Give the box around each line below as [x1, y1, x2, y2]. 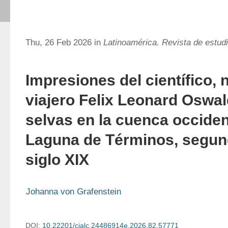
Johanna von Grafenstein [26, 187, 121, 196]
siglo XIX [25, 151, 89, 168]
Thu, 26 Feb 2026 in [25, 38, 103, 47]
